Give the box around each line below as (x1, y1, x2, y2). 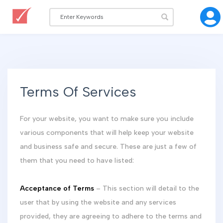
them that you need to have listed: (20, 156, 144, 165)
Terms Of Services (20, 83, 136, 100)
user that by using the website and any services (20, 198, 176, 207)
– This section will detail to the (94, 184, 199, 193)
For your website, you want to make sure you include (20, 114, 194, 123)
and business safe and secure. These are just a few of (20, 142, 197, 151)
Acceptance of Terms (20, 184, 94, 193)
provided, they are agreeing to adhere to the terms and (20, 212, 202, 221)
